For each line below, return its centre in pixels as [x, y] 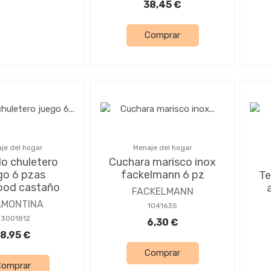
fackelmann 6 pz [162, 175]
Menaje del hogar [162, 147]
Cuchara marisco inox [162, 162]
